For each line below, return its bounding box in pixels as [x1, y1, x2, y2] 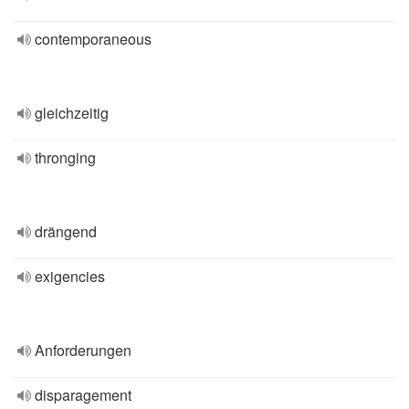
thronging [35, 147, 96, 168]
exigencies [35, 266, 105, 287]
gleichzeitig [35, 102, 109, 123]
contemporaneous [35, 28, 152, 49]
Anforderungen [35, 340, 131, 361]
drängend [35, 221, 97, 242]
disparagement [35, 384, 131, 405]
